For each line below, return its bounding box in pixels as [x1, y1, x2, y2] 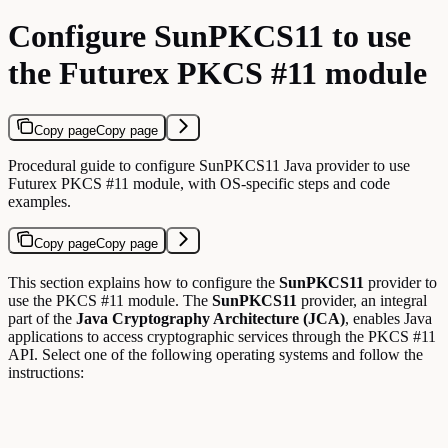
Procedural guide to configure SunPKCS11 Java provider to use [8, 156, 410, 174]
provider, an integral [297, 291, 427, 309]
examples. [8, 192, 71, 210]
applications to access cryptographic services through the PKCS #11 [8, 327, 436, 345]
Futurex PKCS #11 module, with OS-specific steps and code [8, 174, 390, 192]
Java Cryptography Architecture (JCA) [76, 309, 345, 327]
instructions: [8, 363, 84, 381]
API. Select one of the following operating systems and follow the [8, 345, 423, 363]
